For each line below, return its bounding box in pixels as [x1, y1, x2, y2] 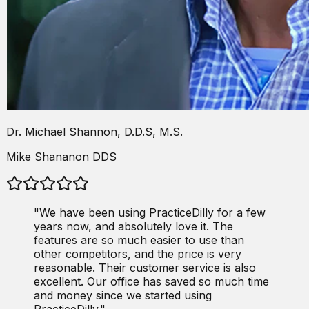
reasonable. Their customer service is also [34, 260, 256, 275]
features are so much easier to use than [34, 232, 244, 247]
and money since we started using [34, 288, 212, 302]
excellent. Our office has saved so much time [34, 274, 269, 288]
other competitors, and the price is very [34, 246, 241, 261]
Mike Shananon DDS [6, 149, 117, 163]
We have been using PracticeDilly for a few [39, 205, 266, 219]
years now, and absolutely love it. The [34, 219, 233, 233]
